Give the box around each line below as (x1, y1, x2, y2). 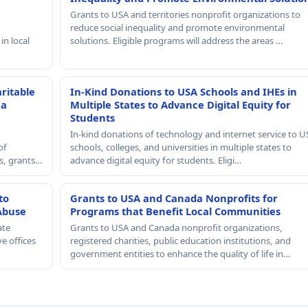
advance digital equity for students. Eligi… (69, 153, 241, 166)
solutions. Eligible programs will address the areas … (69, 34, 283, 47)
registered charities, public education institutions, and (69, 234, 291, 247)
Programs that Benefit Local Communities (69, 203, 280, 218)
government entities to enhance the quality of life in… (69, 247, 290, 260)
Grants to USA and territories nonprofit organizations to (69, 8, 300, 21)
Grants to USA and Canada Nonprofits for (69, 190, 278, 205)
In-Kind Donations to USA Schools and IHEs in (69, 84, 297, 98)
